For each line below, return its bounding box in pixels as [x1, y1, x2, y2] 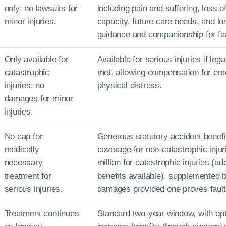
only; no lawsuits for [4, 4, 78, 13]
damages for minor [4, 94, 73, 103]
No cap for [4, 132, 43, 141]
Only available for [4, 54, 69, 64]
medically [4, 145, 39, 154]
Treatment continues [4, 209, 79, 218]
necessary [4, 158, 43, 167]
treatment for [4, 171, 51, 181]
